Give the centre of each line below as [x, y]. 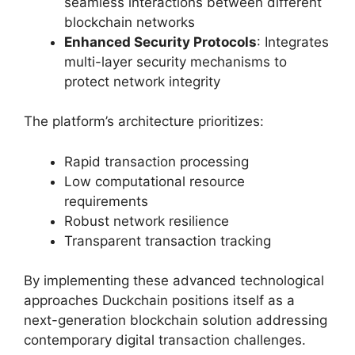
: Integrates [293, 42]
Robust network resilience [147, 221]
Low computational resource [155, 181]
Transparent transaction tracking [168, 240]
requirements [106, 201]
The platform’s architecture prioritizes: [144, 122]
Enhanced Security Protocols [160, 42]
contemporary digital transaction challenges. [165, 340]
